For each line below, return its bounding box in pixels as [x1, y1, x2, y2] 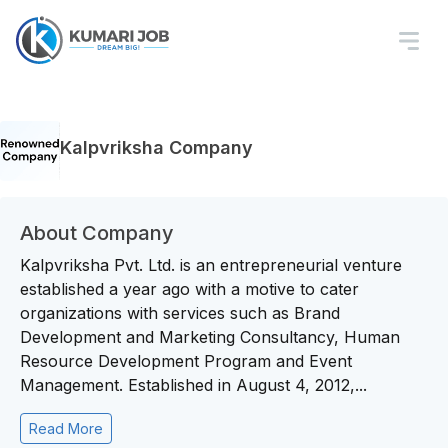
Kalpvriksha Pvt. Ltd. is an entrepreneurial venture [20, 255, 402, 275]
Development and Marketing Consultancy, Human [20, 327, 400, 347]
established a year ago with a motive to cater [20, 279, 359, 299]
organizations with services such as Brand [20, 303, 340, 323]
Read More [29, 420, 103, 437]
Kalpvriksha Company [60, 136, 253, 158]
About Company [20, 221, 174, 245]
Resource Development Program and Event [20, 351, 352, 371]
